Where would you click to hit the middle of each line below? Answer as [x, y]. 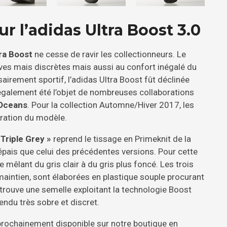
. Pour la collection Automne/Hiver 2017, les [111, 105]
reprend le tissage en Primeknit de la [121, 139]
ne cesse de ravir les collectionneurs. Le [109, 54]
